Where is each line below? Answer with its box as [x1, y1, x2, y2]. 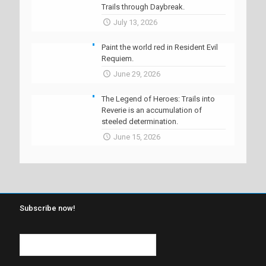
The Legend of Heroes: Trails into [101, 94, 215, 103]
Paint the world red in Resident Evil [101, 42, 218, 52]
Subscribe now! [20, 203, 75, 213]
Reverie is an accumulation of [101, 105, 202, 115]
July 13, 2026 [113, 17, 157, 27]
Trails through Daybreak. [101, 2, 185, 11]
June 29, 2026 [113, 69, 160, 78]
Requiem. [101, 53, 134, 63]
